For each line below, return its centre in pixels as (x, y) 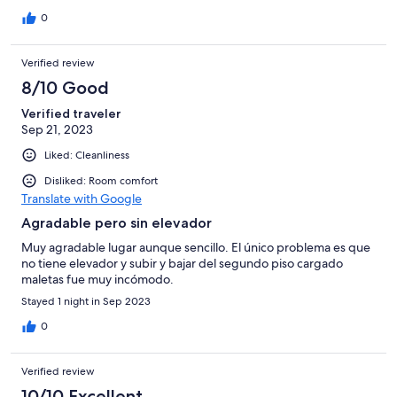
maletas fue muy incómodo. (97, 279)
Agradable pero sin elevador (117, 222)
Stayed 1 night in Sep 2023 (86, 301)
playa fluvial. (55, 18)
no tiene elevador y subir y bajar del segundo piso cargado (182, 263)
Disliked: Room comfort (101, 180)
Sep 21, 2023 (57, 129)
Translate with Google (82, 198)
